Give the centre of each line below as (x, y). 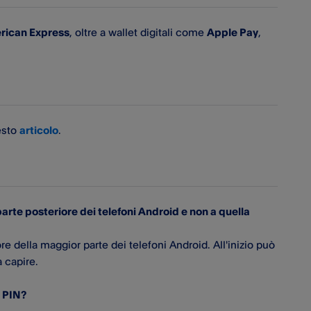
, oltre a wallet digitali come (138, 32)
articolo (39, 130)
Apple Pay (233, 32)
